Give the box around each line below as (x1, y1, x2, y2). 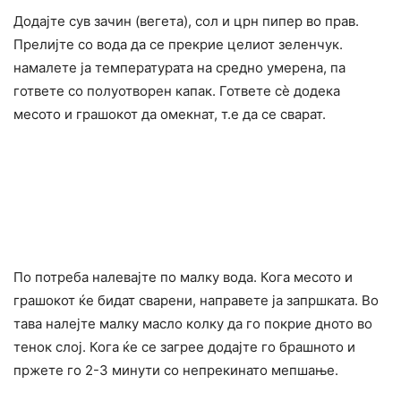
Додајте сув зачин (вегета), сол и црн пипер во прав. (13, 12, 359, 30)
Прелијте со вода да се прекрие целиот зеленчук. (13, 35, 343, 53)
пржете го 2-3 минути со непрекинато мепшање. (13, 361, 338, 379)
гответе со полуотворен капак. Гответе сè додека (13, 81, 340, 99)
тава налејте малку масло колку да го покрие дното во (13, 314, 372, 332)
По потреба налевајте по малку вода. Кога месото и (13, 268, 353, 286)
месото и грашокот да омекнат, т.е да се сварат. (13, 105, 326, 123)
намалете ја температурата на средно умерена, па (13, 58, 346, 76)
